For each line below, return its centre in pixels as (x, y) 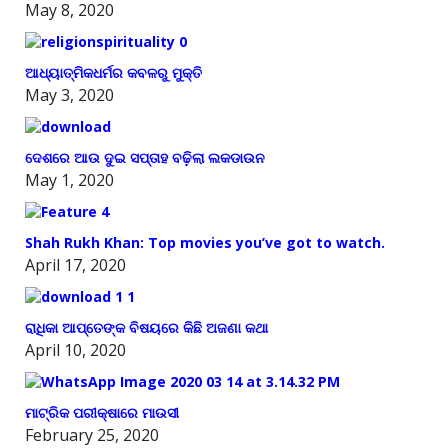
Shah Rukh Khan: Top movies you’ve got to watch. (205, 242)
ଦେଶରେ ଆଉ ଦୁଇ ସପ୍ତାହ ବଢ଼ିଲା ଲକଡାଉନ (145, 157)
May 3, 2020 (69, 94)
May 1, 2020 (69, 179)
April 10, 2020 (75, 349)
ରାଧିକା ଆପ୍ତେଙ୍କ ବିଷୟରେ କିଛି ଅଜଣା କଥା (146, 327)
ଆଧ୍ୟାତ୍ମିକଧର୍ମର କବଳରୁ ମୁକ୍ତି (113, 72)
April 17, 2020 (75, 264)
